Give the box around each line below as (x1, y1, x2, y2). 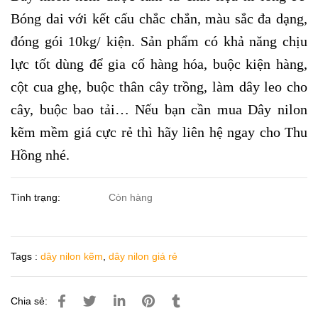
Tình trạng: (11, 192, 63, 204)
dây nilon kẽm (40, 251, 103, 263)
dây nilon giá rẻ (109, 251, 177, 263)
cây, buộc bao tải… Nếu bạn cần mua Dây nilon (11, 102, 307, 118)
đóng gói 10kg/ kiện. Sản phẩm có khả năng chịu (11, 33, 307, 50)
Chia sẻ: (11, 295, 48, 307)
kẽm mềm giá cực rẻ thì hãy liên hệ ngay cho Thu (11, 124, 307, 141)
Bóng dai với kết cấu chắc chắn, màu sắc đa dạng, (11, 11, 307, 27)
